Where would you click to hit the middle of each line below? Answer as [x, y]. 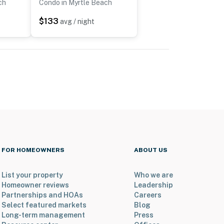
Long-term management [43, 215]
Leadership [153, 185]
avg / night [77, 22]
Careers [148, 195]
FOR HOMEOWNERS [33, 150]
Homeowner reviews [35, 185]
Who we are [153, 175]
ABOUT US [151, 150]
